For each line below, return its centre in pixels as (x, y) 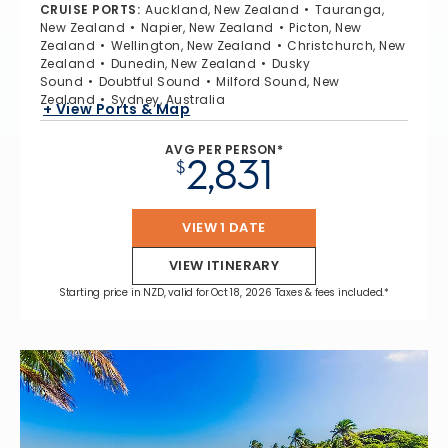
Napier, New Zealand (207, 27)
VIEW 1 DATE (224, 227)
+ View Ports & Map (117, 109)
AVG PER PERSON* (224, 149)
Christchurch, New (346, 45)
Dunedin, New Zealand (183, 63)
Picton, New (325, 27)
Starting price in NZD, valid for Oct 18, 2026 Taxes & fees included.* (224, 292)
